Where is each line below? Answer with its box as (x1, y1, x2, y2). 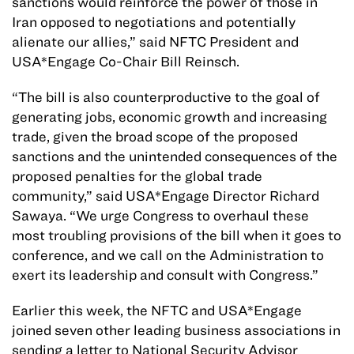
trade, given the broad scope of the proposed (12, 128, 298, 145)
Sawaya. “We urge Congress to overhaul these (12, 207, 309, 224)
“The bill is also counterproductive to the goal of (12, 88, 320, 106)
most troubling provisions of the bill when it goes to (12, 227, 341, 244)
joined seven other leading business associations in (12, 322, 341, 339)
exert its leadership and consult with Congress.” (12, 266, 318, 284)
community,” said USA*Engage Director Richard (12, 187, 319, 205)
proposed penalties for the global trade (12, 168, 262, 185)
